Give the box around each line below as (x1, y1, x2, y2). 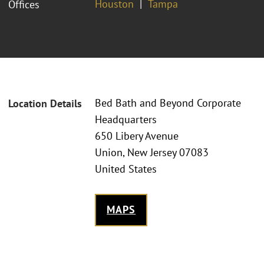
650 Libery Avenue (95, 129, 179, 143)
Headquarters (95, 113, 157, 127)
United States (95, 162, 157, 176)
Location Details (8, 97, 82, 111)
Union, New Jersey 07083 (95, 146, 209, 160)
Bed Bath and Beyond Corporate (95, 96, 241, 110)
